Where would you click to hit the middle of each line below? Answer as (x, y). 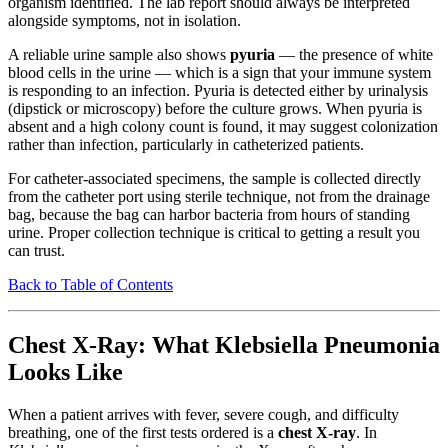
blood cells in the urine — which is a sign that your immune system (219, 73)
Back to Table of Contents (90, 285)
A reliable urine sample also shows (119, 55)
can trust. (36, 251)
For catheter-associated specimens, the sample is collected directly (214, 179)
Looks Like (65, 371)
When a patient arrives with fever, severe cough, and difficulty (203, 414)
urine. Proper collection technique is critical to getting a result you (214, 233)
